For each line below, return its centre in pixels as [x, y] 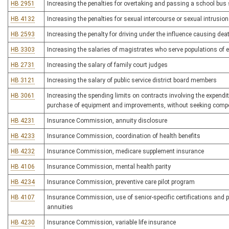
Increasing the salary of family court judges [107, 65]
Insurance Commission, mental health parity [109, 167]
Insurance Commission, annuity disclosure [107, 121]
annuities [60, 207]
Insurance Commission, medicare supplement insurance [125, 151]
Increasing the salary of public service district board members [132, 80]
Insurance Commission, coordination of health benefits [124, 136]
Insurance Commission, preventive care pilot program [121, 182]
